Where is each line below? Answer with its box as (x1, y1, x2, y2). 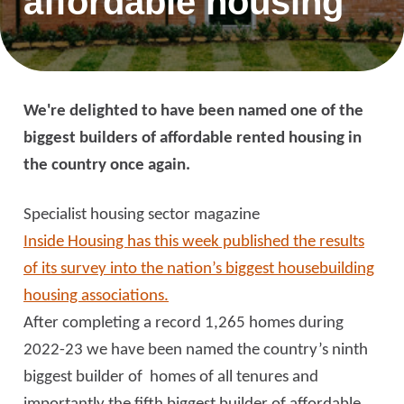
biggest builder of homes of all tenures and (23, 369, 318, 386)
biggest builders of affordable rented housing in (23, 130, 362, 147)
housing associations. (23, 288, 169, 305)
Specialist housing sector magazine (23, 207, 260, 224)
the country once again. (23, 157, 190, 174)
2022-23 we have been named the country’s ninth (23, 342, 368, 359)
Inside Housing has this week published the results (23, 234, 364, 251)
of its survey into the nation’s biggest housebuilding (23, 261, 374, 278)
